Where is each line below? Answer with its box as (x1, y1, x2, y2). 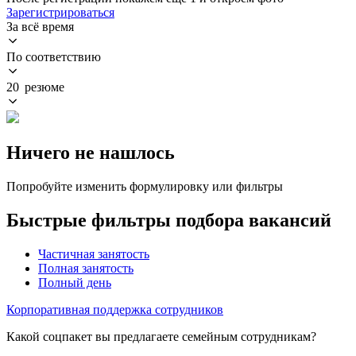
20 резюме (6, 79, 64, 94)
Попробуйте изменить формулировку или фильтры (6, 179, 283, 193)
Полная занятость (38, 261, 133, 275)
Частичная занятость (38, 246, 149, 261)
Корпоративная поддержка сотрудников (6, 302, 223, 316)
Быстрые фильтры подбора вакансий (6, 209, 331, 230)
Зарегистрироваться (6, 5, 114, 19)
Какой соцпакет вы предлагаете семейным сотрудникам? (6, 329, 316, 343)
